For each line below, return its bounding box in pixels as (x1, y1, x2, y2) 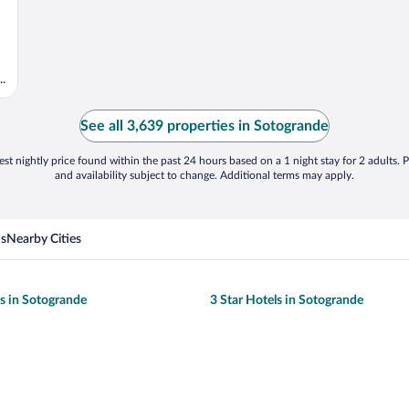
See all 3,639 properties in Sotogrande (80, 118, 329, 133)
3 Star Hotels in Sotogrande (210, 293, 363, 307)
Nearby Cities (6, 232, 81, 246)
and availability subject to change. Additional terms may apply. (55, 169, 354, 181)
